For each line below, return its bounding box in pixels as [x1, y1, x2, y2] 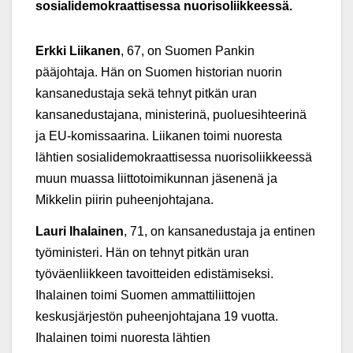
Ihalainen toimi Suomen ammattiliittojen [35, 288, 255, 303]
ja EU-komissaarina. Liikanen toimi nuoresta [35, 129, 282, 143]
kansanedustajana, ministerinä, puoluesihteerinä [35, 108, 307, 122]
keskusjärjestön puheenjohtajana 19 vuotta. [35, 310, 278, 324]
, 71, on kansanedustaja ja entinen [124, 225, 315, 239]
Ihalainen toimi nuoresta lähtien [35, 331, 210, 345]
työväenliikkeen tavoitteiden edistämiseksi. [35, 267, 273, 281]
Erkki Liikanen [35, 44, 121, 58]
